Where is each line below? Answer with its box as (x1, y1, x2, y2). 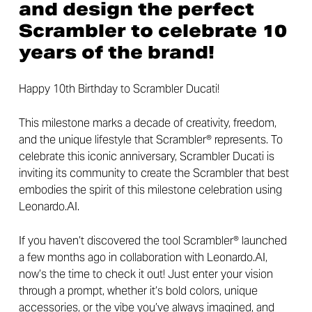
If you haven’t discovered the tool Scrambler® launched (18, 233, 287, 248)
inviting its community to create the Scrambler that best (18, 165, 289, 180)
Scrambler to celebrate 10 (18, 19, 287, 42)
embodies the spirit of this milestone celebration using (18, 182, 282, 197)
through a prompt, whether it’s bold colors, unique (18, 283, 258, 298)
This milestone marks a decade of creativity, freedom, (18, 115, 276, 130)
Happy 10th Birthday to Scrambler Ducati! (18, 81, 222, 96)
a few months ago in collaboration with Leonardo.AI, (18, 249, 267, 265)
